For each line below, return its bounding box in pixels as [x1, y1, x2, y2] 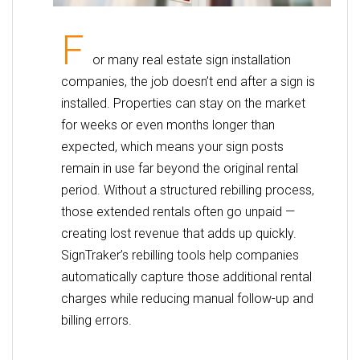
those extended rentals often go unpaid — [61, 203, 295, 219]
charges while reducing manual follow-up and [61, 290, 313, 306]
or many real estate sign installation [92, 51, 291, 67]
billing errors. [61, 312, 132, 328]
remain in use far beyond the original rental [61, 160, 298, 176]
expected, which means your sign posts [61, 138, 284, 154]
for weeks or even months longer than [61, 117, 275, 133]
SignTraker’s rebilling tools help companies [61, 247, 299, 263]
